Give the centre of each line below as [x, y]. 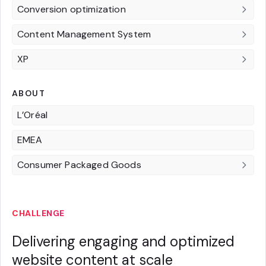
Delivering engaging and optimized [123, 241]
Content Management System [84, 34]
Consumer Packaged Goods [79, 164]
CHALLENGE [38, 213]
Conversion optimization [72, 9]
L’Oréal [33, 115]
